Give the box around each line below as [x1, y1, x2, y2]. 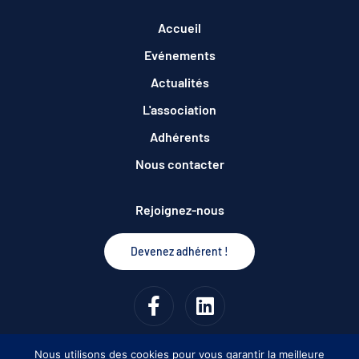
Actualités [150, 74, 209, 90]
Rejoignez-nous [135, 201, 224, 217]
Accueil [158, 19, 201, 35]
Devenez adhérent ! [131, 244, 228, 258]
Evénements [143, 46, 216, 63]
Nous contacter [135, 155, 224, 171]
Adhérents [149, 128, 210, 144]
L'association [143, 101, 216, 117]
